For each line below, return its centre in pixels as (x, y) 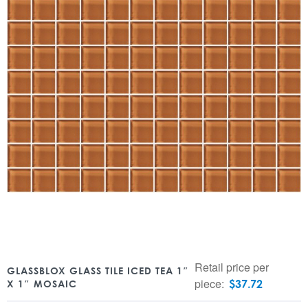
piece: (211, 284)
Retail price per (232, 267)
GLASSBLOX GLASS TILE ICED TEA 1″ (98, 271)
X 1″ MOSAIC (42, 284)
